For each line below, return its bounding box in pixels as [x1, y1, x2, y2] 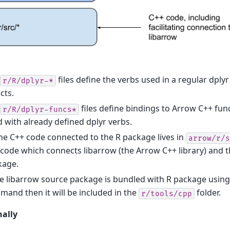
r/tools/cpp [141, 189, 192, 198]
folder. [195, 187, 221, 199]
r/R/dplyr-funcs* [3, 105, 76, 114]
